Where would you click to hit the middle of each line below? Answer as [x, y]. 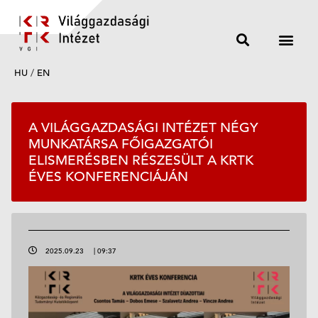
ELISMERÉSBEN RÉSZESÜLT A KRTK [141, 160]
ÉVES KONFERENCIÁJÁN [108, 176]
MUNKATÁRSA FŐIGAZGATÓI [121, 143]
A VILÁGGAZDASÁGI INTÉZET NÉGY [143, 127]
